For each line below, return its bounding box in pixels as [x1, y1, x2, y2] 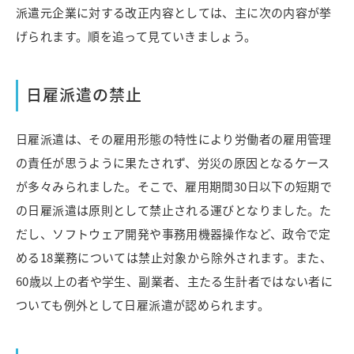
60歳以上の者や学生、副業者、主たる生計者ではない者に [16, 273, 333, 290]
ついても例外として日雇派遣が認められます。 [16, 296, 269, 314]
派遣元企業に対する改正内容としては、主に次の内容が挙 [16, 4, 332, 21]
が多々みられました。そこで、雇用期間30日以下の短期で [16, 178, 333, 195]
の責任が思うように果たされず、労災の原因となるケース [16, 154, 330, 171]
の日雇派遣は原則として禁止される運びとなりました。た [16, 201, 332, 219]
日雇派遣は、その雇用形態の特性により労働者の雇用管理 [16, 130, 332, 148]
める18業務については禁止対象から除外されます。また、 [16, 249, 333, 266]
